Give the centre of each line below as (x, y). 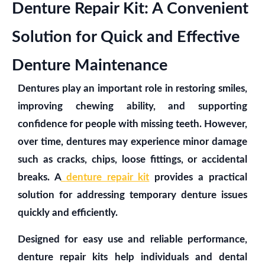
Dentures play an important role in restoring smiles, (132, 88)
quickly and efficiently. (68, 213)
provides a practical (198, 177)
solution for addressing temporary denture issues (132, 195)
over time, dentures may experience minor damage (132, 142)
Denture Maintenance (90, 65)
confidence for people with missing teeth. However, (132, 124)
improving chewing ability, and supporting (132, 106)
